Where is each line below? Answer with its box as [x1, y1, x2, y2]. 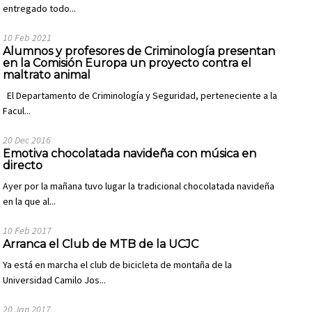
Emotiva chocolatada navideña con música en [3, 147, 257, 160]
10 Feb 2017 [3, 224, 52, 237]
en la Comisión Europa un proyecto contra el [3, 56, 252, 70]
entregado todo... [3, 2, 77, 15]
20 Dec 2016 [3, 134, 52, 146]
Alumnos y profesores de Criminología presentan [3, 45, 276, 58]
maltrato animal [3, 68, 91, 81]
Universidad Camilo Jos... [3, 274, 107, 286]
